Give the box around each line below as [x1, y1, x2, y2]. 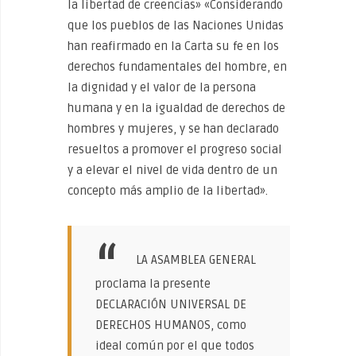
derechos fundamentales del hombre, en [68, 60, 287, 74]
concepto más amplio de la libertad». [68, 184, 271, 198]
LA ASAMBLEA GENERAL [136, 253, 256, 267]
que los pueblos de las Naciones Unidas [68, 18, 284, 33]
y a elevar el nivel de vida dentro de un [68, 163, 277, 177]
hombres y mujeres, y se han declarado [68, 122, 279, 136]
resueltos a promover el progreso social [68, 142, 282, 157]
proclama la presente [95, 276, 211, 291]
